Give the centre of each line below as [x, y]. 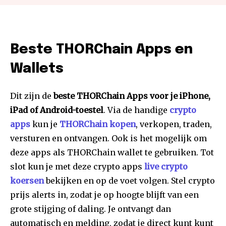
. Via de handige [136, 110]
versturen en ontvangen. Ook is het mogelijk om [108, 138]
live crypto [166, 166]
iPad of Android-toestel [57, 110]
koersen [27, 180]
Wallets [37, 69]
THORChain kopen [98, 124]
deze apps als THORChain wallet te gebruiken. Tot [112, 152]
